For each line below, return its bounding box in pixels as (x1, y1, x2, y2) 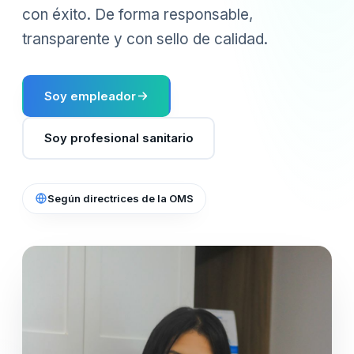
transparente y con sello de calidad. (22, 30, 268, 49)
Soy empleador (43, 88, 136, 104)
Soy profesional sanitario (43, 130, 194, 145)
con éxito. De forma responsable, (22, 6, 253, 24)
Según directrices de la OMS (47, 191, 194, 205)
